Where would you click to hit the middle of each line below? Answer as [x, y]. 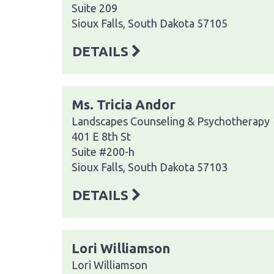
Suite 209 [94, 8]
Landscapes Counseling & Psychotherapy [171, 121]
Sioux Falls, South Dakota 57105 [150, 23]
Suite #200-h [103, 151]
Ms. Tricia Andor [124, 104]
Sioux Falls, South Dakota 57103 [150, 167]
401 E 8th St [101, 136]
